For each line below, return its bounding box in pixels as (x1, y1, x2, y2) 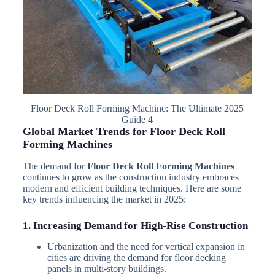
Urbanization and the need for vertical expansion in (47, 241, 245, 252)
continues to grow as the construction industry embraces (22, 171, 239, 182)
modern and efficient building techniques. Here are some (22, 182, 241, 193)
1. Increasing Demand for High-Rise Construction (22, 219, 248, 231)
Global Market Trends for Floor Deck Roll (22, 125, 225, 138)
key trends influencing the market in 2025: (22, 193, 186, 204)
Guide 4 (122, 114, 153, 125)
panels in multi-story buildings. (47, 263, 166, 274)
